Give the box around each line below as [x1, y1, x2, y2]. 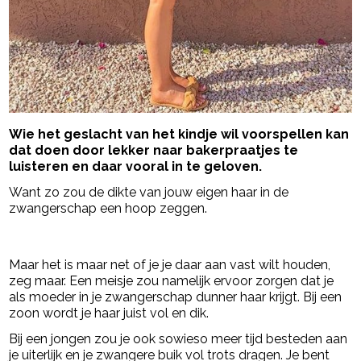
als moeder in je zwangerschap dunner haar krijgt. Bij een [9, 289, 342, 305]
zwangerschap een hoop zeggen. [9, 201, 208, 217]
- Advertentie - [15, 233, 97, 247]
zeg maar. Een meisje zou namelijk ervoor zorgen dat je [9, 273, 334, 289]
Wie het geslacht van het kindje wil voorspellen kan [9, 127, 350, 143]
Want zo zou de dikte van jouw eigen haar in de [9, 185, 289, 201]
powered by [225, 235, 269, 245]
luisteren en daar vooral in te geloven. [9, 159, 263, 175]
